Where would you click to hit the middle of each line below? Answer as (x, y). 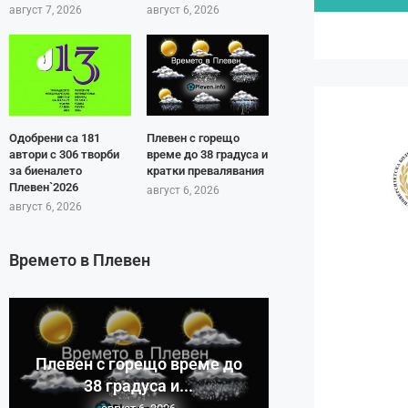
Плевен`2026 (44, 188)
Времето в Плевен (80, 260)
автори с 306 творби (64, 155)
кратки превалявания (205, 171)
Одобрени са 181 (55, 138)
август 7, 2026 (46, 10)
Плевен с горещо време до (138, 364)
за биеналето (46, 171)
